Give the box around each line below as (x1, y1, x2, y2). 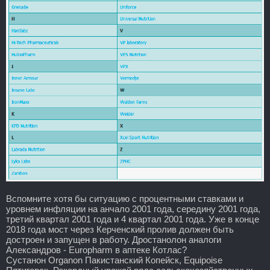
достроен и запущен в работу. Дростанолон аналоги (6, 234, 221, 245)
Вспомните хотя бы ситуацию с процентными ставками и (6, 193, 243, 204)
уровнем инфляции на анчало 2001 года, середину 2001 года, (6, 203, 260, 214)
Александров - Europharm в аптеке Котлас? (6, 244, 187, 255)
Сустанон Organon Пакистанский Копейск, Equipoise (6, 254, 222, 265)
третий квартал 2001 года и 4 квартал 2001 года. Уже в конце (6, 213, 259, 224)
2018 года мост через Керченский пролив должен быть (6, 224, 234, 234)
